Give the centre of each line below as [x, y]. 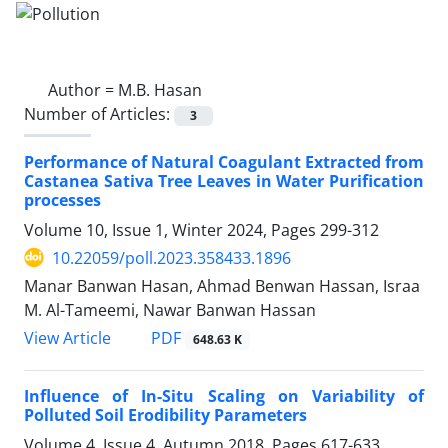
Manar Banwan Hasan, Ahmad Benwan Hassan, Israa [222, 285]
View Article [67, 338]
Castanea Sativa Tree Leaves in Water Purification [224, 180]
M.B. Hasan [160, 89]
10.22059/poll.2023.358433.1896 [171, 257]
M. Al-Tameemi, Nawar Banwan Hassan [170, 309]
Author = [83, 89]
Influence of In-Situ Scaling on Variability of [224, 396]
